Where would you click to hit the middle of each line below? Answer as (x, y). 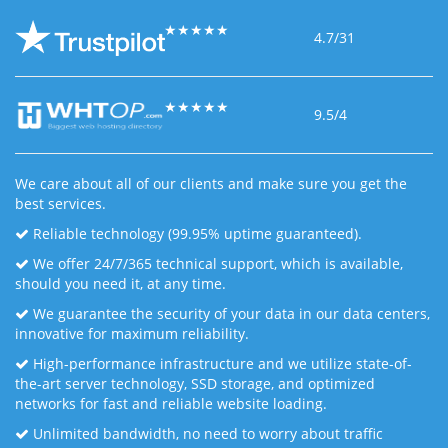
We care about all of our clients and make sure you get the (211, 183)
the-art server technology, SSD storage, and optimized (195, 383)
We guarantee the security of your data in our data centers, (229, 313)
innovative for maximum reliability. (132, 333)
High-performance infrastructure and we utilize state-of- (220, 363)
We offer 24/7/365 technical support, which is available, (216, 263)
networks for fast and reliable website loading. (171, 403)
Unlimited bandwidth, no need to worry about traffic (206, 433)
